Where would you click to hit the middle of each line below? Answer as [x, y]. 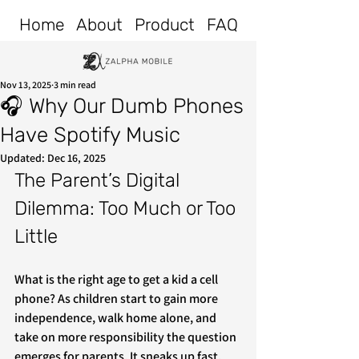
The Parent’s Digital [99, 180]
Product [164, 24]
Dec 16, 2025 [77, 158]
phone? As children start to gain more [117, 298]
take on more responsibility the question [127, 337]
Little [36, 236]
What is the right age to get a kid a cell [117, 279]
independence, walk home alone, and [117, 318]
